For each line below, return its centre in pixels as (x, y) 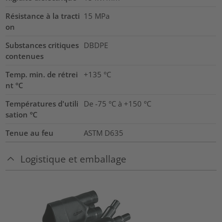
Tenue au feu (30, 133)
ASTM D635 (103, 133)
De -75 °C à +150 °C (117, 104)
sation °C (22, 115)
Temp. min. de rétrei (42, 75)
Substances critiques (42, 45)
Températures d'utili (42, 104)
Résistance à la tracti (43, 16)
